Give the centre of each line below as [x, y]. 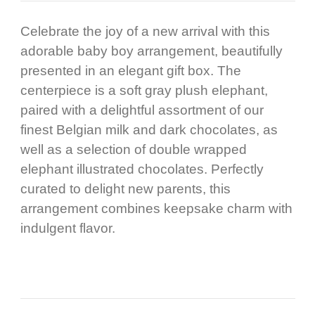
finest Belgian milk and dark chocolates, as [149, 129]
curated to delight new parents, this [125, 188]
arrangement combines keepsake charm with [156, 208]
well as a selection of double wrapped [133, 149]
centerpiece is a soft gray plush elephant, [144, 90]
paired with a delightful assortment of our [142, 110]
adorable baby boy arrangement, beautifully [151, 51]
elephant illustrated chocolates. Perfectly [142, 169]
